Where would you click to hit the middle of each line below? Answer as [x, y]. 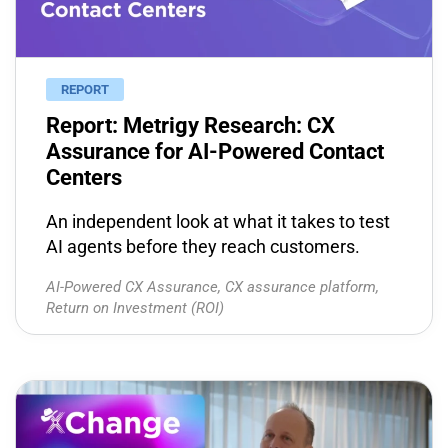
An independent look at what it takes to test [218, 221]
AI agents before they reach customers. [203, 246]
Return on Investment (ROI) [135, 308]
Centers [84, 177]
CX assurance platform [300, 287]
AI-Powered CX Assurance [132, 287]
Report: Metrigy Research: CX [190, 125]
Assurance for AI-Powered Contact [215, 151]
